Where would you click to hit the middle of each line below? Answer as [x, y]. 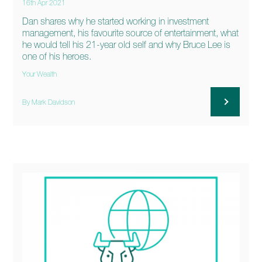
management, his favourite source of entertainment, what [131, 33]
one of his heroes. [57, 56]
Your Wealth [40, 75]
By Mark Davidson [49, 103]
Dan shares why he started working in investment [116, 21]
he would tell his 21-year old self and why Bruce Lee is [127, 45]
